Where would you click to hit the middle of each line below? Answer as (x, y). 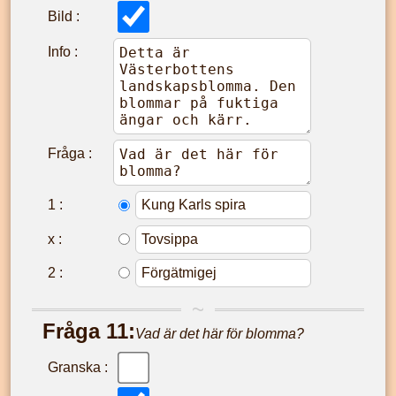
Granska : (78, 368)
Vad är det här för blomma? (220, 334)
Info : (63, 52)
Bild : (64, 17)
